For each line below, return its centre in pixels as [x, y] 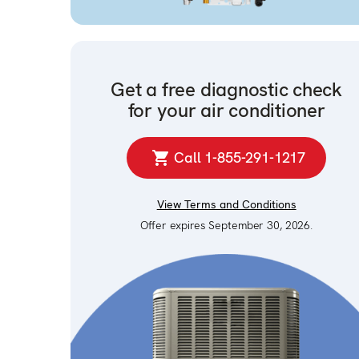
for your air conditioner [226, 110]
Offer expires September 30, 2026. [227, 225]
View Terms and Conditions [226, 204]
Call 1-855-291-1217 [240, 157]
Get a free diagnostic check [226, 89]
